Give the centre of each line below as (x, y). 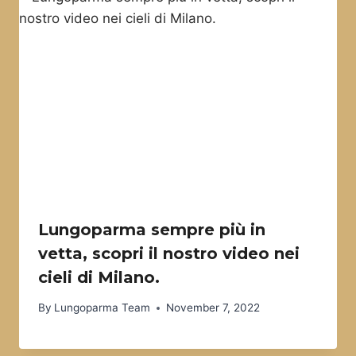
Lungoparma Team (103, 308)
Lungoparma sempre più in (152, 229)
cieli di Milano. (99, 277)
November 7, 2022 (213, 308)
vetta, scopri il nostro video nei (169, 253)
